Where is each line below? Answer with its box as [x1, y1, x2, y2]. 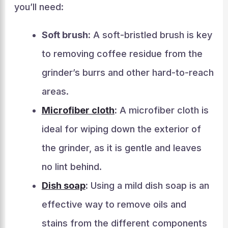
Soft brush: [41, 30, 91, 40]
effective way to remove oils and [41, 199, 186, 210]
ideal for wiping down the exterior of [41, 124, 201, 134]
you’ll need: [14, 2, 64, 12]
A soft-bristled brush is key [90, 30, 212, 40]
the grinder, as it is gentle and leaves [41, 142, 202, 153]
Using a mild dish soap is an [88, 180, 209, 191]
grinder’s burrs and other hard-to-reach [41, 67, 214, 78]
